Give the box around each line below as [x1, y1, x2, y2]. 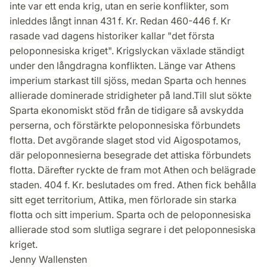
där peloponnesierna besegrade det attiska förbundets [10, 149, 251, 162]
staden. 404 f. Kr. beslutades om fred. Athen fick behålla [10, 179, 256, 191]
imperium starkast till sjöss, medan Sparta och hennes [10, 74, 246, 87]
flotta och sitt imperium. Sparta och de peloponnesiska [10, 209, 251, 221]
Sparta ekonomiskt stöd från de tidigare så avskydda [10, 104, 244, 117]
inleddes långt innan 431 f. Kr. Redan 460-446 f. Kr [10, 15, 231, 27]
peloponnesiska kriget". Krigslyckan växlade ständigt [10, 45, 244, 57]
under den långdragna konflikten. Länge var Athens [10, 60, 235, 72]
